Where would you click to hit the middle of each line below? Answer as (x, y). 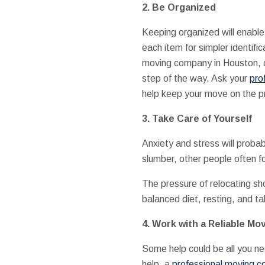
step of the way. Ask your (195, 78)
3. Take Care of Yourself (197, 118)
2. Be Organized (179, 7)
